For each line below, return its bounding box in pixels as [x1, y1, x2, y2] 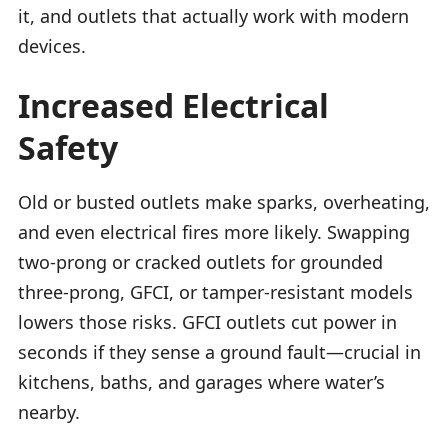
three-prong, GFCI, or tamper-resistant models [18, 279, 413, 304]
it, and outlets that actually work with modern [18, 3, 409, 28]
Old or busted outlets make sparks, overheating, [18, 189, 430, 214]
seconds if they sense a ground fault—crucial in [18, 339, 421, 364]
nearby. [18, 399, 80, 424]
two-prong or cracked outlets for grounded [18, 249, 383, 274]
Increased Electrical [18, 83, 329, 127]
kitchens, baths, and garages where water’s [18, 369, 385, 394]
